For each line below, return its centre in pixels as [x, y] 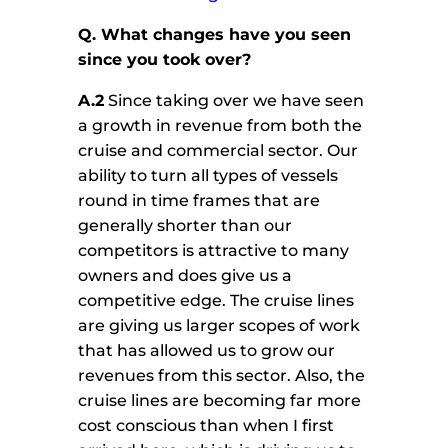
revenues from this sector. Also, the [222, 376]
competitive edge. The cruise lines [216, 301]
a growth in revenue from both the [220, 126]
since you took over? [165, 60]
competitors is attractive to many [214, 251]
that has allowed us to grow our [207, 351]
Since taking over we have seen [234, 101]
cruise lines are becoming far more [220, 401]
